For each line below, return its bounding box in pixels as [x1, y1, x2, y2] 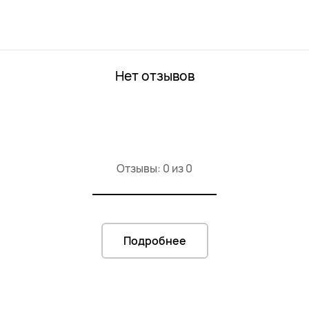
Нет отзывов [114, 67, 195, 85]
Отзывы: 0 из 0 [117, 161, 192, 176]
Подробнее [123, 233, 186, 248]
